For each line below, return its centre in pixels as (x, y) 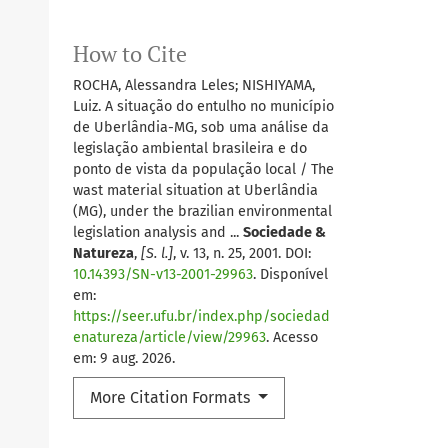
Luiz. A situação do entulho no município (203, 107)
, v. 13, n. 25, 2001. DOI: (242, 254)
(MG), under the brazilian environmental (202, 212)
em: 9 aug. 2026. (124, 359)
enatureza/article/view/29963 (169, 338)
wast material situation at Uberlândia (195, 191)
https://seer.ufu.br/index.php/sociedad (201, 317)
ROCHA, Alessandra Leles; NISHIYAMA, (194, 86)
